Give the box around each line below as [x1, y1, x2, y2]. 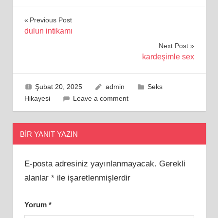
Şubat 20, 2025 [35, 82, 83, 91]
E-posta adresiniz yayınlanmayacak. [24, 159, 157, 169]
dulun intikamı [24, 26, 73, 35]
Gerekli [159, 159, 185, 169]
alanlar [24, 173, 51, 183]
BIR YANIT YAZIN [19, 129, 78, 138]
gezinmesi [23, 34, 91, 50]
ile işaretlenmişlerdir [54, 173, 130, 183]
